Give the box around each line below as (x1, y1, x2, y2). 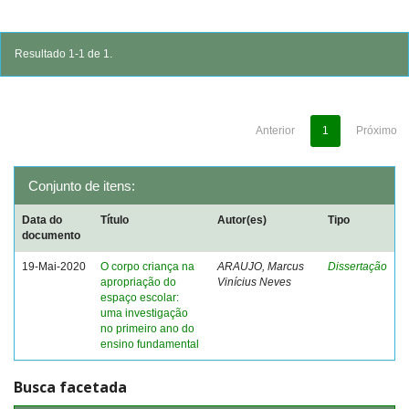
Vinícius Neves (217, 276, 291, 288)
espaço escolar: (100, 291, 179, 304)
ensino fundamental (100, 338, 199, 351)
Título (100, 214, 129, 226)
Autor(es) (217, 214, 267, 226)
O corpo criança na (100, 260, 194, 273)
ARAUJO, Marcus (217, 260, 304, 273)
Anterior (256, 124, 295, 137)
